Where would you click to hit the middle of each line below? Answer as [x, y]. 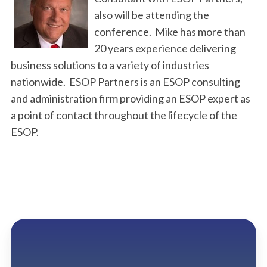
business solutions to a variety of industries [110, 65]
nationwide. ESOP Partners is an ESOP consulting [125, 82]
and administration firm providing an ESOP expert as [131, 98]
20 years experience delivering [165, 48]
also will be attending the [152, 15]
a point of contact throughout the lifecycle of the [124, 115]
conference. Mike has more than [170, 32]
